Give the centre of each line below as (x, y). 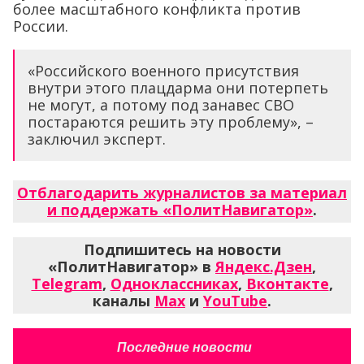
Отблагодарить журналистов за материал (182, 192)
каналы (123, 300)
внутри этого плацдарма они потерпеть (178, 87)
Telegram (67, 283)
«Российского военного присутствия (163, 70)
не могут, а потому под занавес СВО (161, 104)
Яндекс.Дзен (264, 266)
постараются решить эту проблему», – (171, 121)
